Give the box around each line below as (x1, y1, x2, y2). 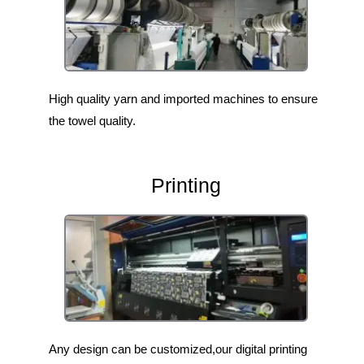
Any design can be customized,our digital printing (49, 342, 307, 357)
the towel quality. (49, 114, 136, 128)
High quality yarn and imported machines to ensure (49, 92, 318, 106)
